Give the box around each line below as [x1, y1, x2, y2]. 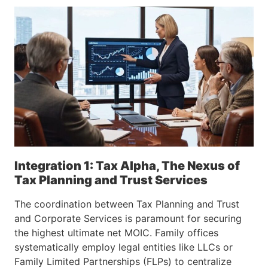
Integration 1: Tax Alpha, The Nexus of [14, 159, 240, 173]
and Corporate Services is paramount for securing [14, 212, 242, 225]
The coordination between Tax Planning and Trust [14, 198, 239, 211]
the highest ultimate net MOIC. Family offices [14, 227, 218, 239]
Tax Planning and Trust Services [14, 173, 208, 188]
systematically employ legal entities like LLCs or [14, 241, 233, 254]
